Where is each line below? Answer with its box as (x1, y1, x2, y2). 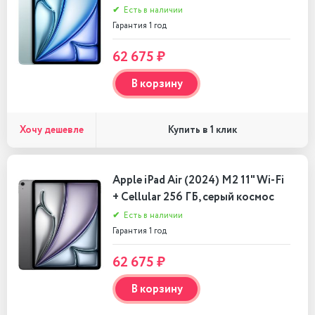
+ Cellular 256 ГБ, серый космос (112, 189, 274, 205)
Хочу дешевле (19, 122, 84, 137)
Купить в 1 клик (167, 123, 237, 137)
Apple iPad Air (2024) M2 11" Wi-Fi (112, 172, 284, 188)
